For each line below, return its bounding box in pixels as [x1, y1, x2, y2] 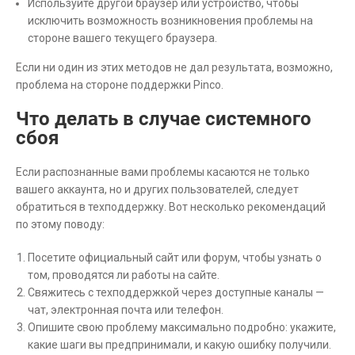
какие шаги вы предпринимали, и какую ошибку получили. [28, 338, 331, 351]
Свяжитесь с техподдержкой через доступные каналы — [28, 285, 324, 299]
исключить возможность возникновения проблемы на [28, 13, 313, 27]
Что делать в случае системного [16, 107, 311, 130]
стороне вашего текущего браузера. [28, 31, 217, 44]
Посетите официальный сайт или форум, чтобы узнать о [28, 250, 322, 264]
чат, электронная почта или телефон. [28, 303, 223, 316]
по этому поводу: [16, 217, 105, 231]
